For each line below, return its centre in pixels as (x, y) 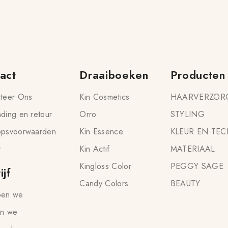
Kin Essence (101, 132)
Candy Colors (104, 183)
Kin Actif (95, 149)
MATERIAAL (193, 149)
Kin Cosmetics (105, 97)
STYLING (188, 114)
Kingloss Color (105, 166)
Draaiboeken (114, 75)
